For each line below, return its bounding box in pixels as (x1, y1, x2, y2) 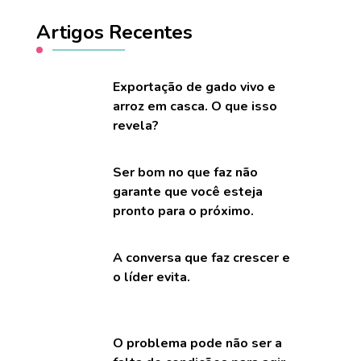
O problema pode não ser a (113, 334, 283, 352)
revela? (113, 116, 160, 135)
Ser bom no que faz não (113, 163, 259, 181)
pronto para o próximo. (113, 201, 255, 220)
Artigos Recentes (36, 19, 193, 45)
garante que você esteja (113, 182, 263, 201)
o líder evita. (113, 268, 191, 286)
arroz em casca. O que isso (113, 97, 278, 115)
